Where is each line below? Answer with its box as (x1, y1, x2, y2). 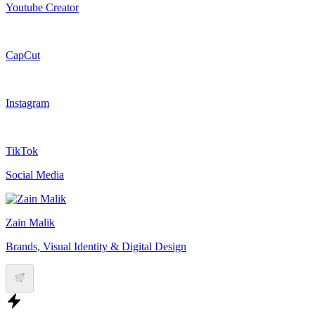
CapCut (6, 49, 40, 62)
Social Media (6, 169, 64, 181)
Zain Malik (6, 217, 55, 229)
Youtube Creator (6, 1, 79, 14)
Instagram (6, 97, 49, 110)
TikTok (6, 145, 38, 157)
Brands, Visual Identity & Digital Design (6, 240, 186, 253)
